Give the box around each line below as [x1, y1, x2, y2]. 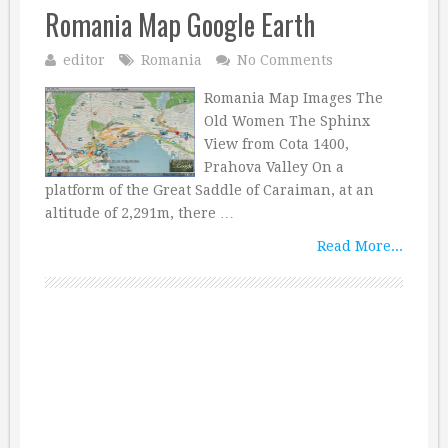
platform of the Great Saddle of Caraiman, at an [45, 182, 374, 198]
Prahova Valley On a [203, 159, 344, 175]
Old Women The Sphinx [203, 113, 370, 129]
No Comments [237, 52, 333, 68]
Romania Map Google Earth [45, 4, 315, 45]
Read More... [317, 238, 403, 254]
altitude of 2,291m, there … [45, 205, 234, 221]
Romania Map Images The [203, 90, 383, 106]
